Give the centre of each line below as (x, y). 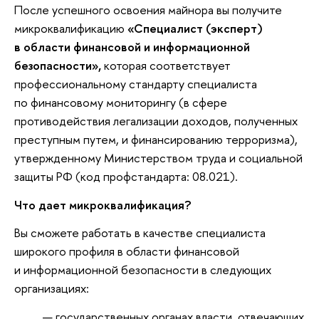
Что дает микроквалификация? (103, 204)
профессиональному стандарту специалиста (136, 84)
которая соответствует (167, 66)
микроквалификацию (69, 28)
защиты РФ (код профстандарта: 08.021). (126, 177)
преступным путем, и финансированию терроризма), (156, 140)
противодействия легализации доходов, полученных (156, 121)
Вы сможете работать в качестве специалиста (140, 233)
